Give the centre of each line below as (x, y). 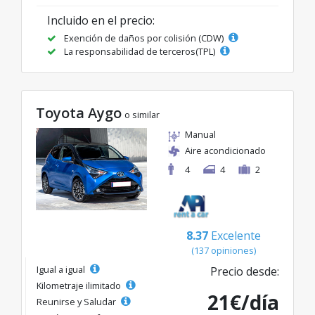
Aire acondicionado (225, 151)
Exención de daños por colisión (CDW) (144, 38)
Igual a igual (62, 270)
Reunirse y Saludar (77, 302)
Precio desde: (245, 272)
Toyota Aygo (79, 113)
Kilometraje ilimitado (80, 286)
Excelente (236, 236)
